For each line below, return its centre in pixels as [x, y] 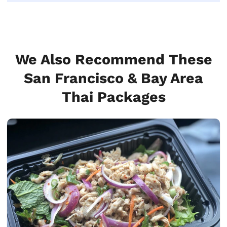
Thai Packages [113, 97]
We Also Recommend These [113, 59]
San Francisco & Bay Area [113, 78]
